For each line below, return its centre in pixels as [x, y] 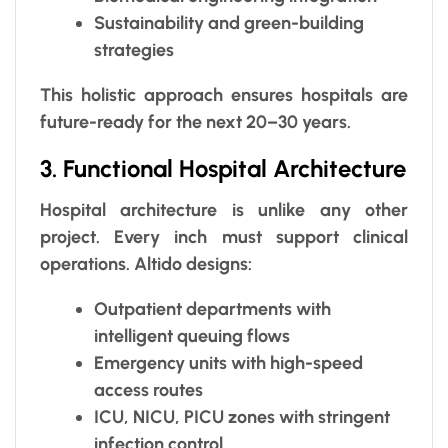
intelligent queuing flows [192, 335]
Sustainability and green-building [229, 22]
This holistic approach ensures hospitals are [224, 94]
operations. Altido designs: [146, 263]
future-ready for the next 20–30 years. [195, 121]
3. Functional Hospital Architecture [223, 168]
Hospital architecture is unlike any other [224, 209]
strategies [134, 49]
